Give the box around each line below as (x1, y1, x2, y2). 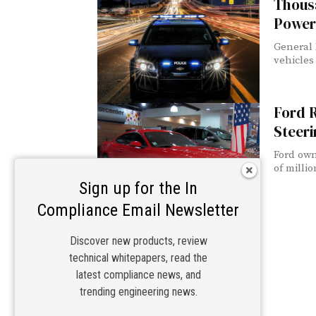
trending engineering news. (79, 285, 197, 298)
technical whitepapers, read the (69, 251, 207, 265)
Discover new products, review (69, 234, 207, 248)
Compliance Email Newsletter (37, 200, 239, 220)
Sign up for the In (79, 178, 197, 198)
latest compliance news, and (75, 268, 201, 281)
